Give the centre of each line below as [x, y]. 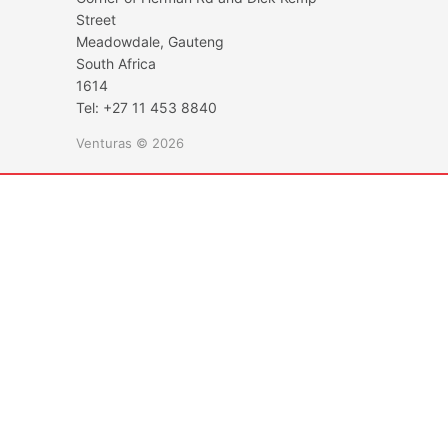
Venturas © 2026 [130, 143]
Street [96, 19]
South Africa [116, 63]
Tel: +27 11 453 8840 [146, 107]
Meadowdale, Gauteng [150, 41]
